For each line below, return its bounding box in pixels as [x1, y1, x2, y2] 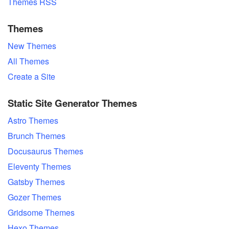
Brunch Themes [8, 130, 65, 142]
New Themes [8, 40, 56, 52]
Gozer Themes [8, 191, 61, 203]
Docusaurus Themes [8, 145, 83, 157]
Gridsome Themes [8, 207, 75, 218]
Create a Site [8, 71, 55, 82]
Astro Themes [8, 114, 58, 126]
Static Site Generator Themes [8, 96, 137, 110]
